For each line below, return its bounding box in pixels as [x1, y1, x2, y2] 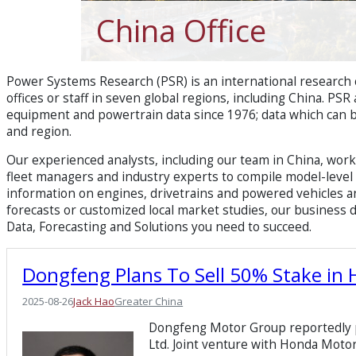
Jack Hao [73, 293, 115, 308]
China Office [96, 10, 267, 52]
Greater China [114, 293, 184, 308]
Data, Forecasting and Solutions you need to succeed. [6, 219, 311, 236]
